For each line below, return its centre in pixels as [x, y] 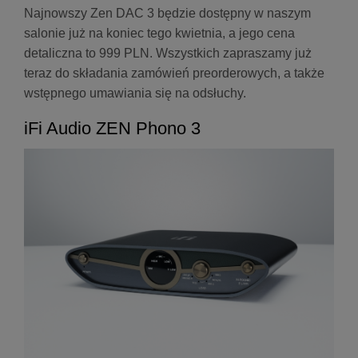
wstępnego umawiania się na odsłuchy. [137, 93]
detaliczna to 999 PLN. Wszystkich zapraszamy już [168, 54]
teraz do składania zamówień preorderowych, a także [174, 74]
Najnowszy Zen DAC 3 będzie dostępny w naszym [167, 14]
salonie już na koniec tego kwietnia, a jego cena [159, 34]
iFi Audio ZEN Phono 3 [112, 129]
